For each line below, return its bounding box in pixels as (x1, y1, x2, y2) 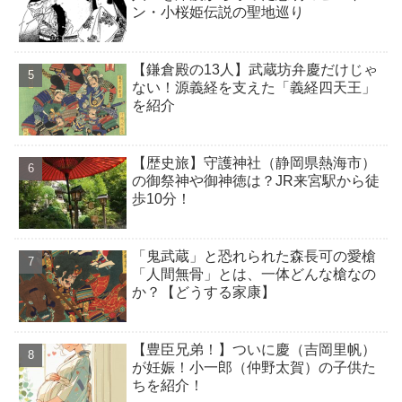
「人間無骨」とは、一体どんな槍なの (132, 267, 377, 283)
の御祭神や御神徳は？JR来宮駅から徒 (132, 173, 380, 189)
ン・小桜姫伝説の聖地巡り (132, 4, 305, 21)
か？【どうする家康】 (132, 284, 276, 301)
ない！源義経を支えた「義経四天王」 (132, 80, 377, 96)
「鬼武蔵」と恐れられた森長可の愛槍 (132, 249, 377, 265)
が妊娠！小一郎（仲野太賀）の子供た (132, 360, 377, 376)
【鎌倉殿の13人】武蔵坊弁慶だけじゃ (132, 62, 379, 78)
